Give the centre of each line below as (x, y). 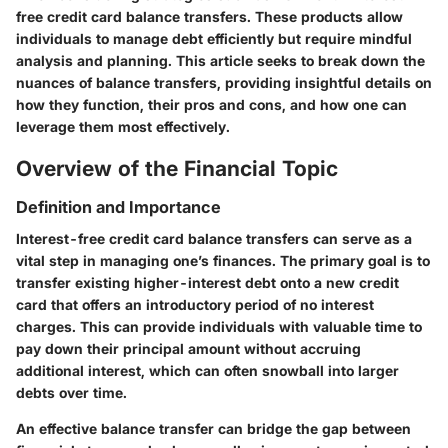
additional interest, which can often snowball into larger (207, 371)
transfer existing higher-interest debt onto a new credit (207, 283)
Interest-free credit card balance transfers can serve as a (214, 239)
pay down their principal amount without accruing (188, 349)
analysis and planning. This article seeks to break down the (220, 60)
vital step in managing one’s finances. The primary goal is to (223, 261)
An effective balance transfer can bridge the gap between (213, 429)
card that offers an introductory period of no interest (195, 305)
